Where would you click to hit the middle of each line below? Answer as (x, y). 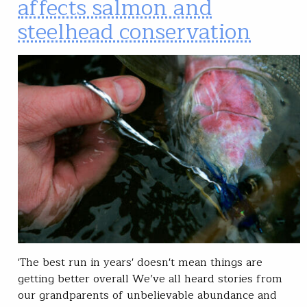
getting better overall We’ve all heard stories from (150, 279)
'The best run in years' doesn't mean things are (140, 262)
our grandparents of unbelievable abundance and (147, 295)
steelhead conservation (134, 32)
